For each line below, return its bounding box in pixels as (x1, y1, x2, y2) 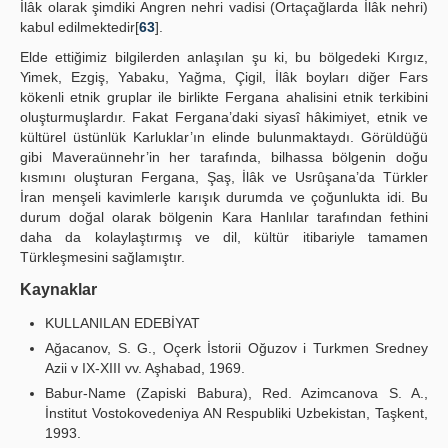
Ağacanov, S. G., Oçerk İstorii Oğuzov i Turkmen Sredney (45, 340, 428, 356)
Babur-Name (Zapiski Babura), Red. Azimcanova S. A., (45, 385, 428, 401)
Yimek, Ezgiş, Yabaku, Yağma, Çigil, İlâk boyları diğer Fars (20, 69, 428, 85)
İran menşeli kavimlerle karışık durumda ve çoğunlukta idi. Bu (20, 189, 428, 205)
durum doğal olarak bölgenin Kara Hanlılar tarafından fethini (20, 209, 428, 225)
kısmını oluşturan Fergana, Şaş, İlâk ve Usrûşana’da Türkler (20, 169, 428, 185)
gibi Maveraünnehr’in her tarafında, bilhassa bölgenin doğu (20, 149, 428, 165)
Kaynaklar (20, 281, 97, 298)
